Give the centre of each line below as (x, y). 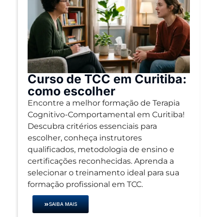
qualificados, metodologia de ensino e (101, 150)
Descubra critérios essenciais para (92, 126)
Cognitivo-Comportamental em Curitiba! (106, 115)
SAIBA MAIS (63, 204)
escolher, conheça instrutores (85, 138)
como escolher (71, 91)
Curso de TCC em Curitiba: (107, 79)
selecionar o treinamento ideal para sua (103, 173)
